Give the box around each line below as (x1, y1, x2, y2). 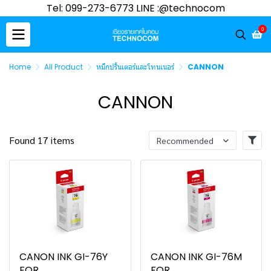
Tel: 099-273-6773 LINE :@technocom (46, 1, 225, 15)
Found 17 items (9, 134, 74, 146)
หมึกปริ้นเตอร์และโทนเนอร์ (96, 62, 174, 72)
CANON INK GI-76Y (19, 250, 108, 264)
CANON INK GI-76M (150, 250, 242, 264)
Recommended (157, 135, 214, 146)
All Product (44, 62, 83, 72)
